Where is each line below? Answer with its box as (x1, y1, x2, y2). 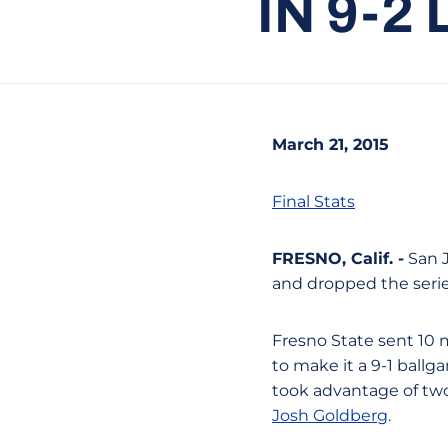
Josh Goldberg (272, 406, 388, 425)
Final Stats (272, 192, 355, 211)
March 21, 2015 (272, 135, 389, 154)
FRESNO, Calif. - (272, 249, 404, 268)
